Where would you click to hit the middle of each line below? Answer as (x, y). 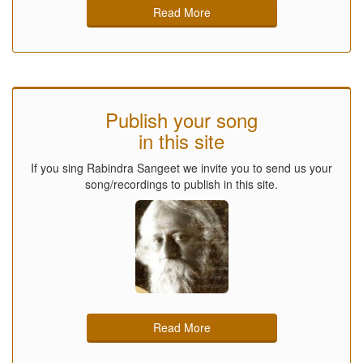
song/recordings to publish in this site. (181, 184)
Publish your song (181, 120)
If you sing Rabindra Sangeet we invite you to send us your (181, 168)
